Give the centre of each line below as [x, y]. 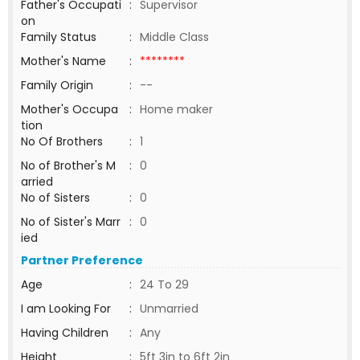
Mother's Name [65, 61]
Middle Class [174, 37]
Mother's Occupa [70, 109]
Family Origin [57, 85]
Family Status [59, 37]
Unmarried [169, 309]
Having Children [65, 333]
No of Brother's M [68, 166]
